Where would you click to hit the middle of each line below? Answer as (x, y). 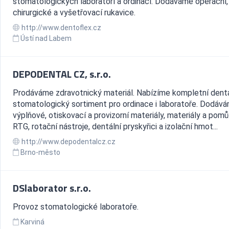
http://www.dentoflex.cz (61, 28)
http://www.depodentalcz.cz (68, 142)
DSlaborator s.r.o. (52, 188)
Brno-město (40, 152)
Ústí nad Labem (46, 38)
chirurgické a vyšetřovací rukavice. (74, 13)
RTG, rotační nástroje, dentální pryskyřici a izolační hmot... (115, 127)
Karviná (32, 222)
